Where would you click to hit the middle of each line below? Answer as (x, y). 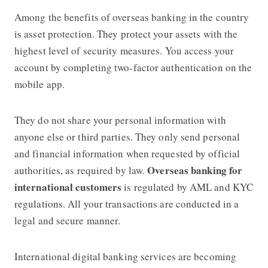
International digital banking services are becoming (125, 256)
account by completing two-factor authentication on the (133, 67)
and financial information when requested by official (127, 153)
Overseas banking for (195, 170)
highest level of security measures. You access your (124, 50)
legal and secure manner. (67, 220)
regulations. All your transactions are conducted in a (127, 203)
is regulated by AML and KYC (189, 187)
